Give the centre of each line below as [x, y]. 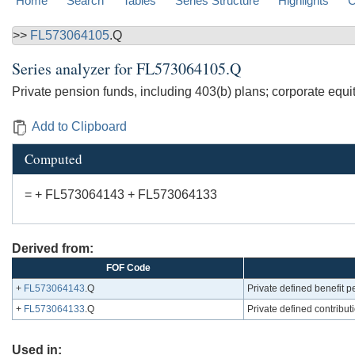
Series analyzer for [74, 69]
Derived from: [53, 249]
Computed [53, 159]
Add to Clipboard [79, 127]
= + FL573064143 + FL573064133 [121, 195]
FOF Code [128, 268]
